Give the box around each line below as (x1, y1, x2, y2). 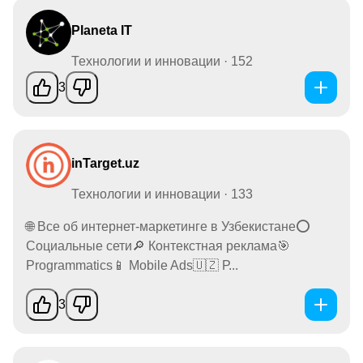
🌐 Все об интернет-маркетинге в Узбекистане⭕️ (26, 219, 310, 233)
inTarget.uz (71, 156, 139, 170)
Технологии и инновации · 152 (71, 53, 253, 68)
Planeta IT (71, 23, 132, 37)
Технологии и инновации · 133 (71, 186, 253, 201)
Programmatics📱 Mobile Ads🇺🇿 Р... (26, 258, 238, 272)
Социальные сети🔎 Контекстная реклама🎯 (26, 238, 290, 253)
